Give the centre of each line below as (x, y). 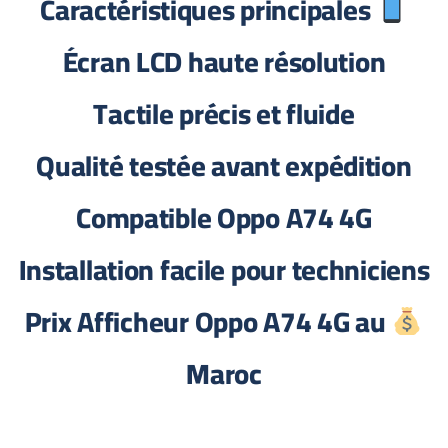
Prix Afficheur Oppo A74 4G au (205, 322)
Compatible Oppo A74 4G (224, 218)
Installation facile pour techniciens (224, 270)
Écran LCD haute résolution (224, 62)
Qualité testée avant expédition (224, 166)
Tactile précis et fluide (224, 114)
